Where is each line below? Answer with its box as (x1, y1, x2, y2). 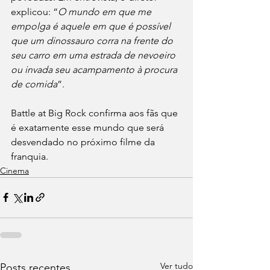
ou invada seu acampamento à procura (11, 63, 180, 75)
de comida (11, 78, 57, 90)
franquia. (11, 150, 51, 162)
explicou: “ (11, 5, 58, 17)
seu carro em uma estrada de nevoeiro (11, 49, 178, 61)
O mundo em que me (58, 5, 154, 17)
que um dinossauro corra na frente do (11, 34, 175, 46)
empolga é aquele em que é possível (11, 20, 173, 32)
